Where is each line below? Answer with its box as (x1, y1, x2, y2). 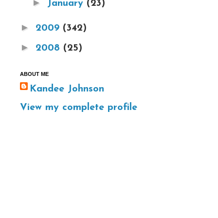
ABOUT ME (20, 71, 49, 77)
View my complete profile (20, 102, 137, 112)
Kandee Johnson (30, 84, 104, 94)
